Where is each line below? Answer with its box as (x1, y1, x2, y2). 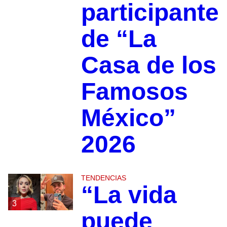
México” (81, 104, 176, 132)
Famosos (81, 78, 188, 105)
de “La (81, 25, 157, 53)
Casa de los (81, 52, 216, 79)
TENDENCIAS (81, 174, 126, 182)
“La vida (81, 181, 177, 209)
